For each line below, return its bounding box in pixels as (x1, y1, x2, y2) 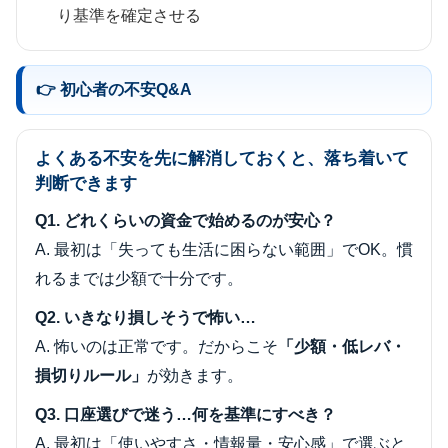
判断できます (35, 174, 137, 194)
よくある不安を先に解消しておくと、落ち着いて (35, 149, 409, 169)
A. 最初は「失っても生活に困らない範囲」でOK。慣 (35, 241, 413, 259)
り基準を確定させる (57, 6, 202, 24)
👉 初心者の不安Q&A (36, 81, 192, 99)
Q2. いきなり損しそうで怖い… (35, 309, 256, 327)
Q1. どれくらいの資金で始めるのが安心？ (35, 212, 336, 230)
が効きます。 (147, 367, 243, 385)
